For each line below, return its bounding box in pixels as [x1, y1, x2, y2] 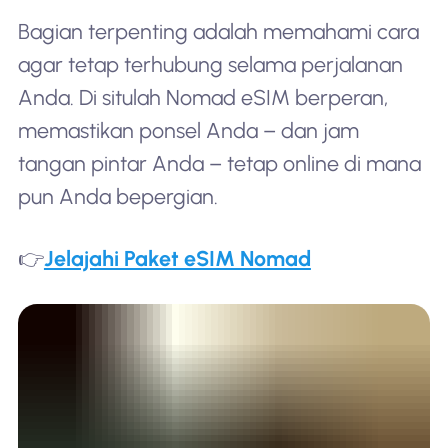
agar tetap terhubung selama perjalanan [17, 52, 403, 78]
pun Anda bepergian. [17, 184, 218, 210]
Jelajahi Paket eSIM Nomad [43, 246, 311, 272]
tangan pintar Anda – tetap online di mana [17, 151, 421, 177]
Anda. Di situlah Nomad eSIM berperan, [17, 85, 388, 111]
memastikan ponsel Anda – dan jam [17, 118, 359, 144]
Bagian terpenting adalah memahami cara [17, 19, 419, 45]
